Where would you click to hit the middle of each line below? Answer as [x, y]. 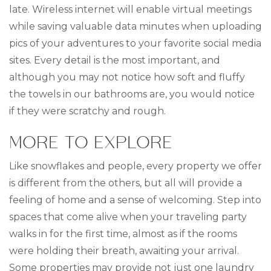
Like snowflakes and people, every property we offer [135, 166]
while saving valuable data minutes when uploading [135, 26]
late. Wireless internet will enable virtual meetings [130, 9]
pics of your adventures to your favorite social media [135, 43]
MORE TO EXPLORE [91, 142]
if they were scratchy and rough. [87, 111]
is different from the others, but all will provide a [126, 183]
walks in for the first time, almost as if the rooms [123, 234]
